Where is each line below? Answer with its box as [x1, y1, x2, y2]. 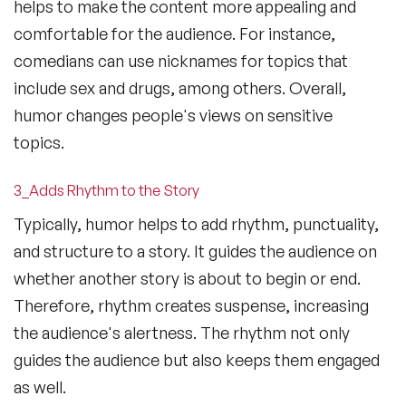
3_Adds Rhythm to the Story [14, 181, 199, 200]
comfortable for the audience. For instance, [14, 24, 335, 44]
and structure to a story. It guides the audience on [14, 241, 377, 262]
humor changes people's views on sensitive [14, 105, 333, 126]
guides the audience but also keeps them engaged [14, 350, 380, 371]
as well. [14, 377, 66, 398]
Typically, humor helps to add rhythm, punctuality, [14, 214, 379, 235]
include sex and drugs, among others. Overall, [14, 78, 346, 99]
